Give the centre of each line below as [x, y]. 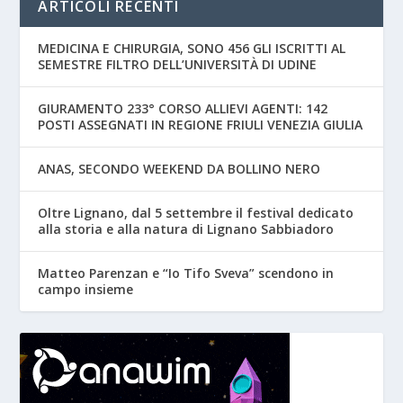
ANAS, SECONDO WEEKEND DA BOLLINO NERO [179, 169]
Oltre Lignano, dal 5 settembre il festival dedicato [196, 213]
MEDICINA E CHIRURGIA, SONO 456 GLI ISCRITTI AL [192, 49]
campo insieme [86, 290]
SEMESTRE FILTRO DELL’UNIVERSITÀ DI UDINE [178, 65]
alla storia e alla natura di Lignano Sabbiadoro [186, 229]
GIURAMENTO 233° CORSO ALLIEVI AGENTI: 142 [183, 109]
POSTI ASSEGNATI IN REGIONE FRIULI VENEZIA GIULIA [201, 125]
